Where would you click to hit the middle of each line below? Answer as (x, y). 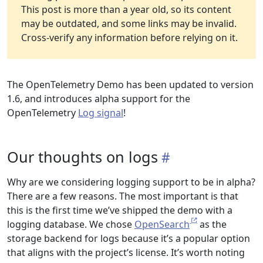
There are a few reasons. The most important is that (123, 196)
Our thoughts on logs (82, 157)
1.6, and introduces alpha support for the (99, 99)
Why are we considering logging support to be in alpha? (131, 182)
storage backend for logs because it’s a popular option (129, 238)
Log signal (101, 113)
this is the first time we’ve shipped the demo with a (120, 210)
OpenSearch (162, 224)
